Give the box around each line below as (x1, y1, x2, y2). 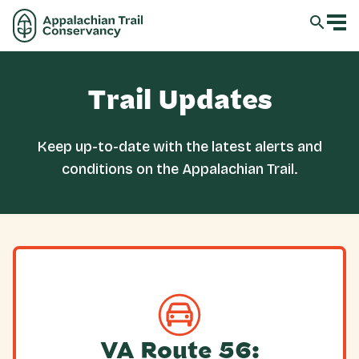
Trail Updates (87, 88, 272, 113)
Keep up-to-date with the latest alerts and (37, 138, 322, 155)
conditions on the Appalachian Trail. (62, 160, 297, 178)
